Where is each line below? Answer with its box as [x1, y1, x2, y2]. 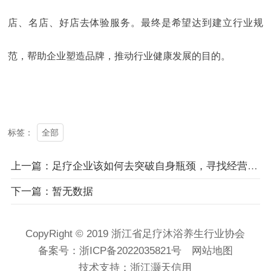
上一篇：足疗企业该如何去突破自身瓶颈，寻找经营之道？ [247, 160, 258, 172]
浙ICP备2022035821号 [79, 245, 181, 257]
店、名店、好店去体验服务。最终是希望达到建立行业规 [8, 18, 263, 28]
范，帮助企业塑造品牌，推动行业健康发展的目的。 [8, 51, 231, 62]
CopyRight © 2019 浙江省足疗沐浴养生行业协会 [25, 228, 246, 240]
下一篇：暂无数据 [10, 186, 93, 198]
